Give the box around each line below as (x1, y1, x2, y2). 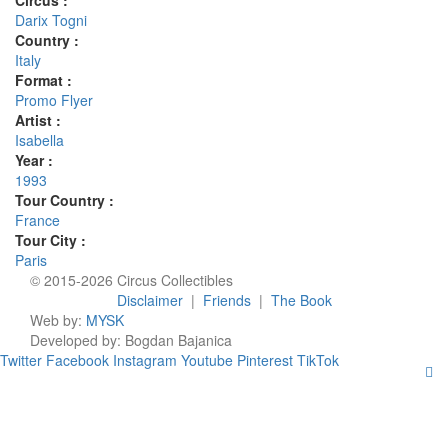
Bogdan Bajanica (125, 330, 232, 350)
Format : (15, 70, 72, 90)
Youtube (181, 350, 233, 370)
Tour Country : (15, 190, 114, 210)
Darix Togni (15, 10, 87, 30)
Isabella (15, 130, 64, 150)
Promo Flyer (15, 90, 93, 110)
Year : (15, 150, 53, 170)
